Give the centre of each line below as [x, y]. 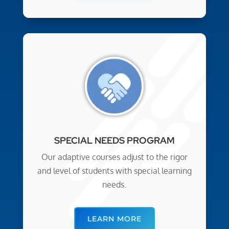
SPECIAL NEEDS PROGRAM [114, 140]
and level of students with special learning [114, 170]
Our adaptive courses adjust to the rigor [114, 157]
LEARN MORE [114, 219]
